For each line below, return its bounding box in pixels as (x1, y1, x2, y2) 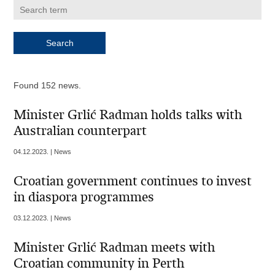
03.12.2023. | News (14, 214, 72, 222)
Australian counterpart (14, 123, 147, 139)
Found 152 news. (14, 80, 82, 91)
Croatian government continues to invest (14, 173, 252, 190)
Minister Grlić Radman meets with (14, 239, 215, 256)
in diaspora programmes (14, 189, 155, 206)
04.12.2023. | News (14, 148, 72, 156)
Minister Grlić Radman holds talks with (14, 107, 242, 123)
